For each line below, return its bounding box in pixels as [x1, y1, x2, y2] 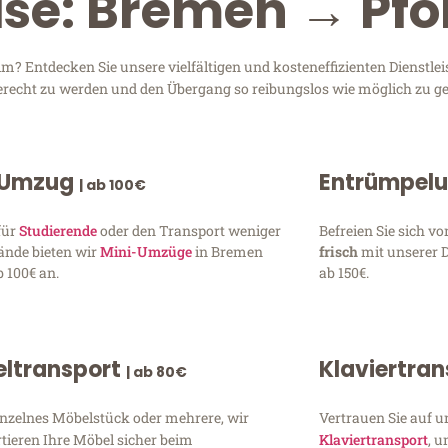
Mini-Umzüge [100, 241, 193, 261]
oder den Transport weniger [97, 220, 282, 240]
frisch [318, 241, 361, 261]
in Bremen [192, 241, 264, 261]
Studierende [19, 220, 98, 240]
